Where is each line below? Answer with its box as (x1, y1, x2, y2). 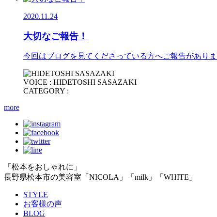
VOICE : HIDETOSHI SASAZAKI (23, 78, 137, 87)
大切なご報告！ (23, 31, 88, 41)
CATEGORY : (23, 87, 69, 95)
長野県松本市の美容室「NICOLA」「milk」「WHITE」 (4, 173, 197, 182)
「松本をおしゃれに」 (4, 163, 81, 171)
